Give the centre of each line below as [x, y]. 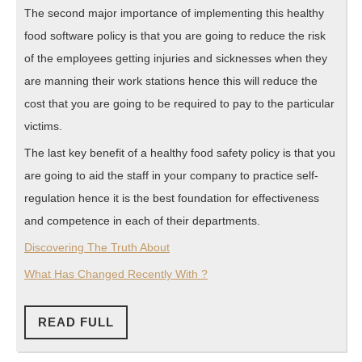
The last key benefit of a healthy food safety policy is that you [180, 153]
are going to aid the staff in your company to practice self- [171, 176]
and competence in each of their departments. [142, 221]
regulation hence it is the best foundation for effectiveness [172, 198]
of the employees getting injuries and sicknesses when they [176, 59]
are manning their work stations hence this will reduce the [171, 81]
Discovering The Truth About [97, 248]
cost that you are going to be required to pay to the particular [179, 104]
